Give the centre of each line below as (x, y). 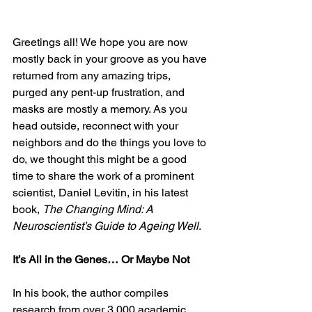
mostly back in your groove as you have (111, 58)
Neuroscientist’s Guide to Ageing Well (106, 226)
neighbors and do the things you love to (111, 142)
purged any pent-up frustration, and (100, 92)
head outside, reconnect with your (97, 125)
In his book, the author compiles (92, 292)
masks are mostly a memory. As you (101, 109)
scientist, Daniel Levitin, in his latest (102, 192)
